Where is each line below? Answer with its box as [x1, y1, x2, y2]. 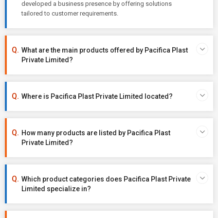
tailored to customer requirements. [21, 10, 118, 17]
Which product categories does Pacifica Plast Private [21, 175, 191, 183]
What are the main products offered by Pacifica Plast [21, 46, 188, 54]
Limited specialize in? [21, 185, 91, 193]
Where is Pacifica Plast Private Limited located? [21, 92, 173, 100]
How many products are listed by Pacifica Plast [21, 129, 170, 137]
